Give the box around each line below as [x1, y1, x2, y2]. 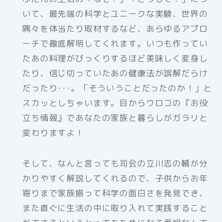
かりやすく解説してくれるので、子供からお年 [22, 172, 208, 184]
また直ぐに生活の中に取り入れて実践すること [22, 202, 208, 214]
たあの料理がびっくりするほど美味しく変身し [22, 53, 208, 64]
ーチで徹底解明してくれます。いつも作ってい [22, 38, 208, 50]
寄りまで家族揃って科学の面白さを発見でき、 [22, 187, 208, 199]
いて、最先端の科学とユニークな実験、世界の [22, 8, 208, 20]
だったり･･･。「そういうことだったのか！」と [22, 82, 213, 94]
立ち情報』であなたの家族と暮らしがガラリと [22, 112, 208, 124]
